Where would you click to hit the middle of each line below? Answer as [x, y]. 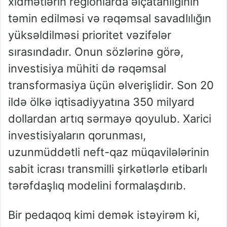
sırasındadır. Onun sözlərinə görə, [96, 52]
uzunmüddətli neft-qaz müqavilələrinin [109, 152]
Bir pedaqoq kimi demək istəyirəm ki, [104, 215]
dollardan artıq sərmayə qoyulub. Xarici [110, 119]
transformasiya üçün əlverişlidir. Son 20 [111, 85]
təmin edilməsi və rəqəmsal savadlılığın [110, 18]
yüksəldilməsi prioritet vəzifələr [90, 35]
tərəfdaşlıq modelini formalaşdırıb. [97, 186]
